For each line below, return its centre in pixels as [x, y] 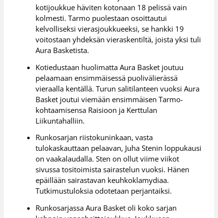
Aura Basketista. [63, 50]
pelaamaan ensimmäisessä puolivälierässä [107, 78]
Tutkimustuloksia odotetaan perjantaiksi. [104, 191]
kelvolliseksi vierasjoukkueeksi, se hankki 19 [110, 28]
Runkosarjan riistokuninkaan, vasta [94, 137]
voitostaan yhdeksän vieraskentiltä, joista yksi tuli [118, 39]
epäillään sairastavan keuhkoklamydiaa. [102, 180]
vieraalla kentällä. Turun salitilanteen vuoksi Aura [118, 88]
